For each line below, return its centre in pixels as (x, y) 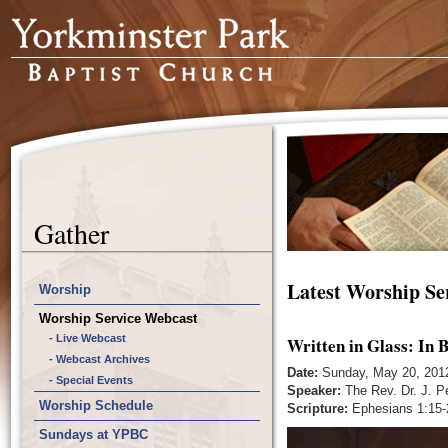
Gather (71, 233)
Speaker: (314, 390)
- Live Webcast (87, 338)
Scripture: (317, 408)
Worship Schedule (96, 405)
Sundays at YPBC (93, 434)
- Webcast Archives (99, 359)
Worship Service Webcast (118, 318)
